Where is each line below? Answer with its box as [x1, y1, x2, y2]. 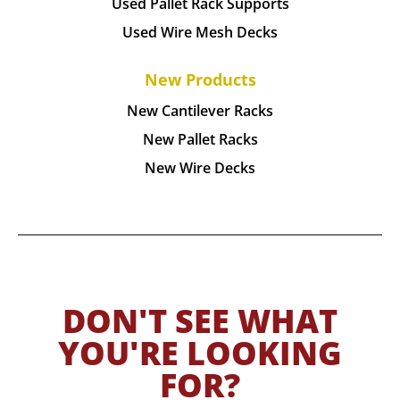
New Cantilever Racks [127, 101, 273, 121]
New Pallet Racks [142, 129, 258, 149]
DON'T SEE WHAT [62, 298, 337, 343]
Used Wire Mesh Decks [122, 22, 278, 43]
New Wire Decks [145, 157, 255, 178]
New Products [144, 68, 256, 91]
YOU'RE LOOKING [58, 330, 342, 375]
